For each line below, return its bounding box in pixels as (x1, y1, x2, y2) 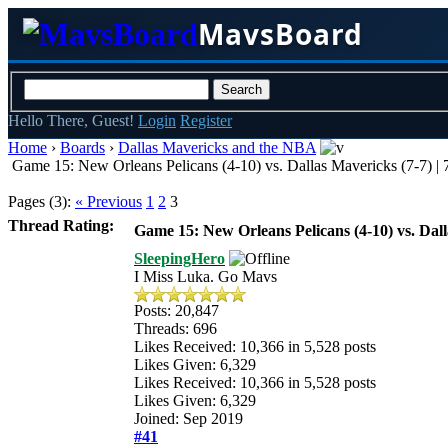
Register (180, 111, 232, 129)
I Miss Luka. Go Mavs (134, 267, 277, 285)
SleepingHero (134, 249, 225, 267)
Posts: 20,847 (134, 301, 219, 319)
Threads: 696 (134, 319, 217, 337)
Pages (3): (8, 192, 71, 210)
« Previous (75, 192, 142, 210)
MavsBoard (198, 15, 363, 53)
